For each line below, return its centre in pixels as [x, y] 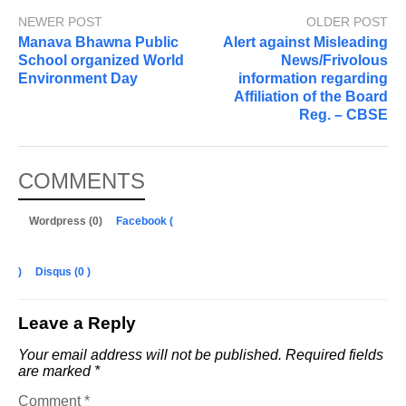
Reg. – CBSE [343, 115]
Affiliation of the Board [311, 97]
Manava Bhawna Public [98, 43]
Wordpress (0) [67, 222]
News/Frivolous [334, 61]
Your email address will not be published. [150, 355]
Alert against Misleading [305, 43]
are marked [56, 372]
